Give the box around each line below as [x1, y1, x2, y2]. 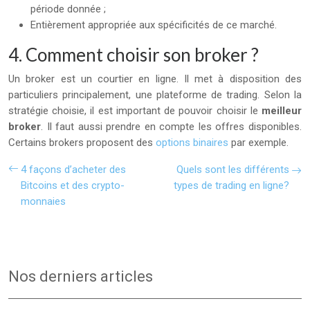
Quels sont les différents [176, 163, 289, 176]
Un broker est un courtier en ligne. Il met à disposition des [8, 72, 302, 85]
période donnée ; [30, 2, 106, 15]
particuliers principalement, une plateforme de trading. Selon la [8, 88, 302, 101]
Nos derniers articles [8, 267, 153, 285]
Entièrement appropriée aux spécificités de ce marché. [30, 18, 277, 31]
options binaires [156, 136, 228, 149]
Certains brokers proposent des [8, 136, 156, 149]
